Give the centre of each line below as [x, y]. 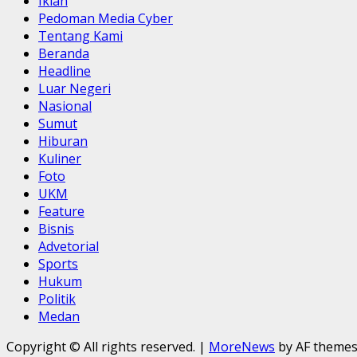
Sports [58, 263]
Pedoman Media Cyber [106, 18]
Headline [65, 71]
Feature [61, 211]
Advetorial [69, 246]
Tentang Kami [80, 35]
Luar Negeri [75, 88]
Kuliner [60, 158]
